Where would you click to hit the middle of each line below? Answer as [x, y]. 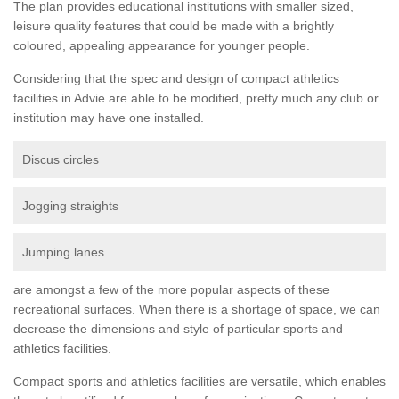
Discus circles [61, 159]
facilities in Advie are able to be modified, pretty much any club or [196, 98]
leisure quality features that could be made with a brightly [174, 25]
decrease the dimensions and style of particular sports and [178, 328]
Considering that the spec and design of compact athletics [176, 78]
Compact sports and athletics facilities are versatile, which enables [199, 381]
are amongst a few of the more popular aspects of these [171, 289]
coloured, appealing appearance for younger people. [162, 45]
